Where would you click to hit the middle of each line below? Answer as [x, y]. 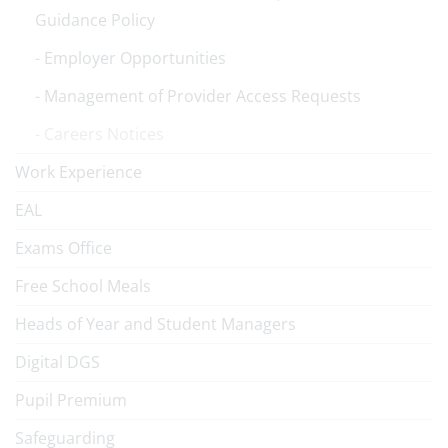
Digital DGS [57, 362]
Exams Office [63, 248]
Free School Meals [83, 286]
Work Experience [78, 172]
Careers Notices [104, 134]
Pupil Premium [71, 400]
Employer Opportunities [135, 58]
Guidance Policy [95, 20]
